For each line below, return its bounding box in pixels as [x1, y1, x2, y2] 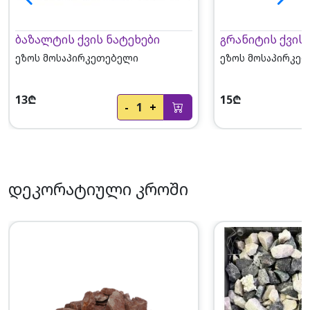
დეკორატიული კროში [8, 177, 188, 200]
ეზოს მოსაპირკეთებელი [15, 51, 138, 65]
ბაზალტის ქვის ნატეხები [15, 32, 160, 48]
